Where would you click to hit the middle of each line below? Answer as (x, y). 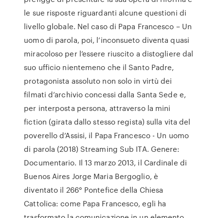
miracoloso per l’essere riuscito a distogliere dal (109, 54)
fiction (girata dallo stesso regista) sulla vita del (107, 122)
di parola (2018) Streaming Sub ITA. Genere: (102, 149)
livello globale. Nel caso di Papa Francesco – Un (108, 26)
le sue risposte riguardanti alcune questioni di (105, 13)
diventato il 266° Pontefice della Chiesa (94, 190)
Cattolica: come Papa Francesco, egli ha (95, 203)
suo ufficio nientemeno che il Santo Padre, (99, 67)
